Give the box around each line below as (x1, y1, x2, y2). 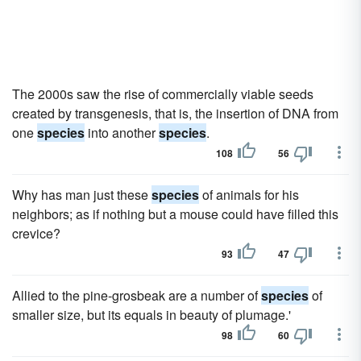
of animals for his (199, 185, 299, 204)
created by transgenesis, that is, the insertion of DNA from (12, 104, 338, 122)
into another (85, 123, 159, 142)
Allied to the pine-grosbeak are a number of (12, 286, 261, 305)
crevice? (12, 224, 60, 243)
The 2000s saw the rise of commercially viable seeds (12, 85, 313, 103)
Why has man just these (12, 185, 151, 204)
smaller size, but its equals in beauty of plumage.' (12, 305, 291, 324)
